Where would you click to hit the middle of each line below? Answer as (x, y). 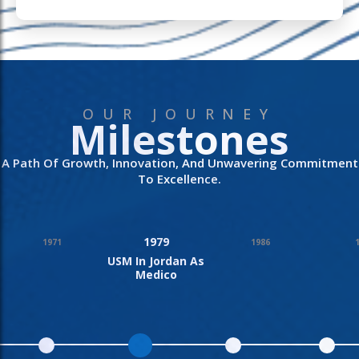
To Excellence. (179, 179)
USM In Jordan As (156, 261)
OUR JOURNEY (179, 114)
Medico (156, 275)
